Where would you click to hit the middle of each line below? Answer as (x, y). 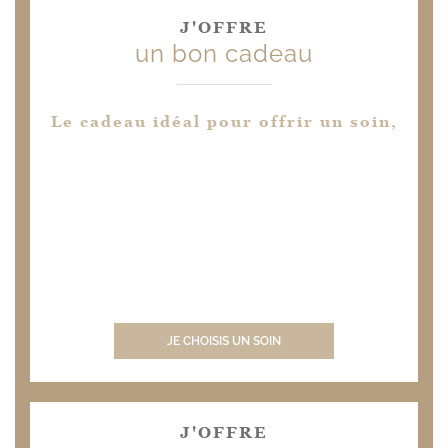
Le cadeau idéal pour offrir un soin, (224, 121)
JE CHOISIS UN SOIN (224, 341)
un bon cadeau (224, 53)
